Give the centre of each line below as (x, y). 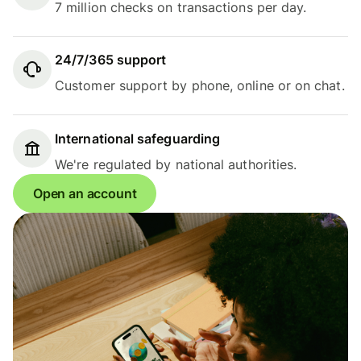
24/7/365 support (111, 60)
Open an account (85, 193)
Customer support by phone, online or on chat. (200, 86)
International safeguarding (138, 138)
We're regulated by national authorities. (176, 164)
